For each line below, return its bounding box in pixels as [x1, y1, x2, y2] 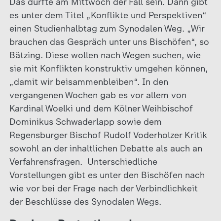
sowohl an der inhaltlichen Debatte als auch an [9, 143, 202, 154]
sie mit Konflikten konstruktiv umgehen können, [9, 63, 208, 74]
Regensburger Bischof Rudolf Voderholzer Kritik [9, 129, 207, 141]
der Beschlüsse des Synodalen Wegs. [9, 196, 161, 207]
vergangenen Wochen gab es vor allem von [9, 89, 186, 101]
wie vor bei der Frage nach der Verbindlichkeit [9, 183, 198, 194]
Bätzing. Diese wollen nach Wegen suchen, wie [9, 49, 201, 61]
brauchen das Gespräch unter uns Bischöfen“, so [9, 36, 209, 47]
